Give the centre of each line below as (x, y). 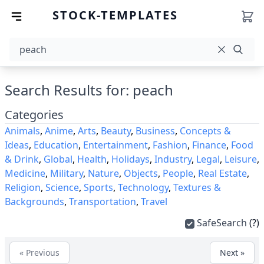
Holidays (131, 159)
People (178, 173)
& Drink (22, 159)
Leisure (241, 159)
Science (62, 187)
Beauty (116, 131)
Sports (98, 187)
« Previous (39, 253)
